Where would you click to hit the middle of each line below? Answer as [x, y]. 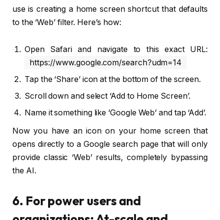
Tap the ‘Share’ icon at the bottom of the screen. [113, 80]
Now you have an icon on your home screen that [110, 131]
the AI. [24, 171]
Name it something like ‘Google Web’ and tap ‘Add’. [116, 113]
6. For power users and [77, 201]
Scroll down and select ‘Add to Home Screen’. [108, 96]
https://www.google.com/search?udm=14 [106, 63]
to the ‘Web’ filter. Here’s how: [67, 22]
